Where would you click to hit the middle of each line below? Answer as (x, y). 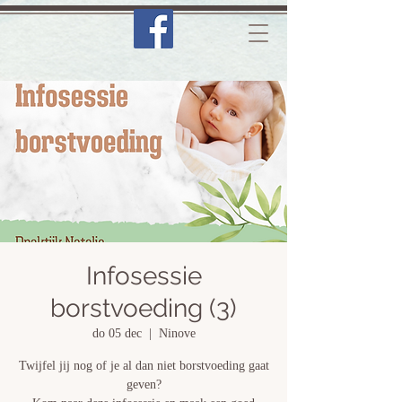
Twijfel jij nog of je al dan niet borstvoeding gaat (144, 366)
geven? (144, 385)
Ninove (177, 333)
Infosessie (144, 276)
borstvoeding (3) (144, 308)
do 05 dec (117, 333)
